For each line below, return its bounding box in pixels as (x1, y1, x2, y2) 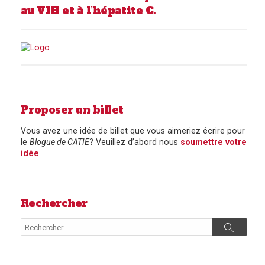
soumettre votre (180, 137, 247, 147)
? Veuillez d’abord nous (89, 137, 180, 147)
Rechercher (21, 196, 88, 211)
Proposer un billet (21, 103, 124, 118)
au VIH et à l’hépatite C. (21, 4, 156, 18)
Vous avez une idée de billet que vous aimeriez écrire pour (21, 125, 245, 135)
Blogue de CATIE (30, 137, 89, 147)
